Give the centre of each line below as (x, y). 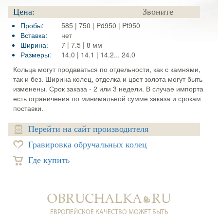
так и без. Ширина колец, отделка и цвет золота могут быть (108, 79)
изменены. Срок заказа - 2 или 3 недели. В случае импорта (108, 89)
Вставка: (34, 35)
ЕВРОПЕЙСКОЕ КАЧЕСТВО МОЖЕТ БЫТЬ (109, 212)
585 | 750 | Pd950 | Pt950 (100, 25)
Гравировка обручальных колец (87, 145)
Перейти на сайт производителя (88, 129)
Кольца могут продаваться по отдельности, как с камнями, (107, 69)
